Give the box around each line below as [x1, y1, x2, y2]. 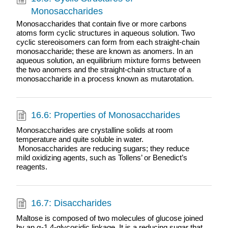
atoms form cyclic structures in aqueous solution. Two [16, 28, 195, 38]
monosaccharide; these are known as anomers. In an [16, 47, 193, 56]
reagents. [16, 162, 47, 172]
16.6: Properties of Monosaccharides [31, 110, 181, 121]
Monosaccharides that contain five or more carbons [16, 19, 187, 28]
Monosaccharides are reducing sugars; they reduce [16, 144, 189, 153]
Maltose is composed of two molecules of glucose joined [16, 214, 203, 223]
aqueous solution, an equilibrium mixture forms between [16, 56, 201, 65]
